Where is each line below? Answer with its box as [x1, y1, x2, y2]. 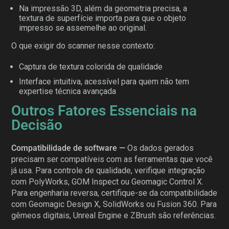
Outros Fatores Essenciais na [11, 102, 197, 119]
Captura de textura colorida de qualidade [19, 61, 163, 72]
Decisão [11, 116, 63, 133]
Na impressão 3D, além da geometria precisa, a [19, 3, 188, 13]
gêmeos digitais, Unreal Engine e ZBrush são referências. [11, 210, 216, 220]
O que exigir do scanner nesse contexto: [11, 40, 155, 51]
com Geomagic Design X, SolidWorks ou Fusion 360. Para [11, 199, 217, 209]
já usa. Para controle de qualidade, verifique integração [11, 165, 205, 175]
